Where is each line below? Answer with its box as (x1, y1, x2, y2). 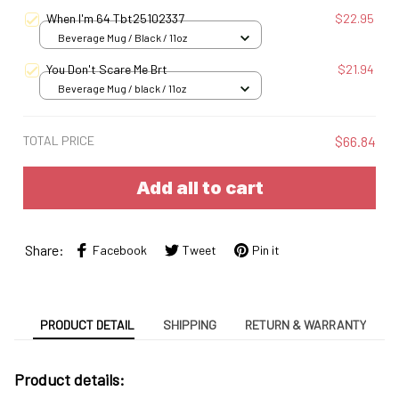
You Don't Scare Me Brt (46, 61, 167, 77)
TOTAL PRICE (23, 132, 94, 148)
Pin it (252, 242, 280, 258)
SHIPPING (163, 317, 216, 333)
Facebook (93, 242, 147, 258)
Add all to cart (135, 176, 264, 199)
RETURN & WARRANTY (245, 317, 366, 333)
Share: (25, 240, 64, 258)
